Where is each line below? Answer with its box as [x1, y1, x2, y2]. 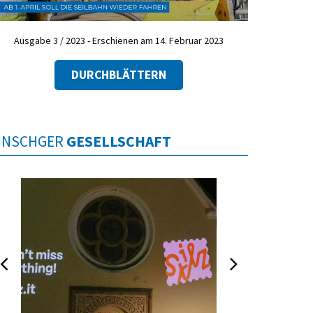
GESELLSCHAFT [66, 131, 171, 151]
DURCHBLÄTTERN [71, 66, 166, 82]
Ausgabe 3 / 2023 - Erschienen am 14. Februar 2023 [14, 34, 224, 48]
